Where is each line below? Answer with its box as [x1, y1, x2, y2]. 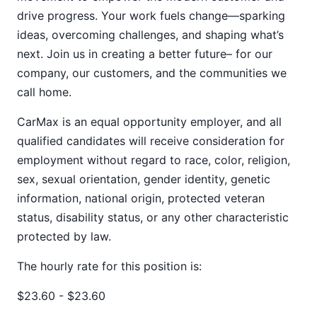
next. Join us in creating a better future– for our [17, 47, 272, 61]
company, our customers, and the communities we [17, 66, 287, 80]
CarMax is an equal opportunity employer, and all [17, 115, 282, 129]
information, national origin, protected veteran [17, 191, 265, 205]
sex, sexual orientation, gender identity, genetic [17, 172, 270, 186]
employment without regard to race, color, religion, [17, 153, 290, 167]
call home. [17, 85, 71, 99]
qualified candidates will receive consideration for [17, 134, 284, 148]
